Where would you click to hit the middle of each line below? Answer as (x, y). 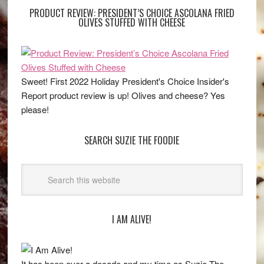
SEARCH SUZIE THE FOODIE (132, 141)
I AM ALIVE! (132, 220)
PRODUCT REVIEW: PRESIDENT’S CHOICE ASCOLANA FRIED (132, 13)
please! (35, 110)
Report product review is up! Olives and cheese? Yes (123, 95)
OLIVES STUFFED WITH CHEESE (132, 23)
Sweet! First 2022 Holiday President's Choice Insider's (125, 81)
